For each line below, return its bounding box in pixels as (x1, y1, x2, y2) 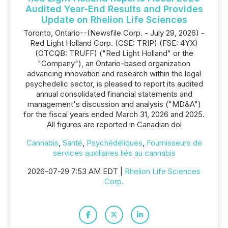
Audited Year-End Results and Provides (25, 4, 203, 14)
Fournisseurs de (146, 138, 202, 148)
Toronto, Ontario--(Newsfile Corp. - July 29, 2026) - (23, 28, 205, 38)
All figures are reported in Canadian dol (46, 120, 182, 129)
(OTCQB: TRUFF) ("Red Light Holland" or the (35, 48, 193, 58)
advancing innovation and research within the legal (27, 69, 201, 78)
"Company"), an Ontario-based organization (38, 59, 190, 68)
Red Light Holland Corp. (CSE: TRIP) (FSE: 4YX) (30, 38, 198, 48)
